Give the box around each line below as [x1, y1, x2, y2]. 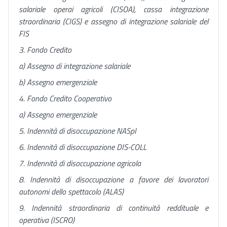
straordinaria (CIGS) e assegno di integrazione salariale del [19, 15, 208, 27]
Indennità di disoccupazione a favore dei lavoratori [30, 173, 209, 185]
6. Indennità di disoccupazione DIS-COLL [19, 141, 146, 153]
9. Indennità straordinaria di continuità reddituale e [19, 202, 208, 214]
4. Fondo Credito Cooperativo [19, 92, 111, 104]
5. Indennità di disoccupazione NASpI [19, 125, 136, 137]
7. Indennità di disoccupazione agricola [19, 157, 141, 169]
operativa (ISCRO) [19, 214, 74, 226]
